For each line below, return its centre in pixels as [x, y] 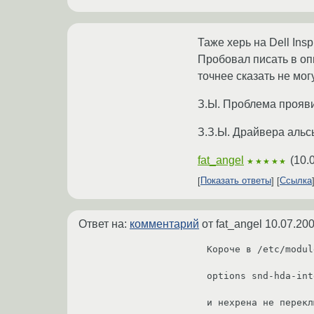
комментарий [164, 224]
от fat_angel [232, 224]
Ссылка [296, 181]
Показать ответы [236, 181]
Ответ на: [104, 224]
